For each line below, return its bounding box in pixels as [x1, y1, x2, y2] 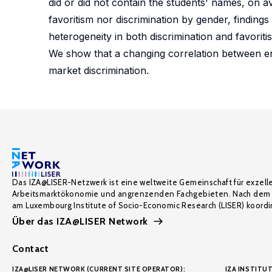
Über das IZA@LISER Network [12, 216, 148, 227]
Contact [12, 243, 49, 254]
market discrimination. [49, 64, 149, 76]
